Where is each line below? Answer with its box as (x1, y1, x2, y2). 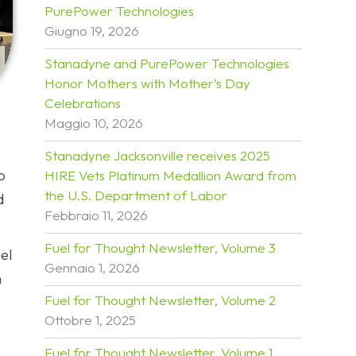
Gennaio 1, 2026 (44, 259, 140, 276)
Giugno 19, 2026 (44, 22, 139, 39)
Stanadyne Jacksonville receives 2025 (44, 147, 270, 164)
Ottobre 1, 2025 (44, 311, 136, 328)
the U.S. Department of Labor (44, 187, 227, 203)
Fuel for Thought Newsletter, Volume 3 (44, 239, 276, 256)
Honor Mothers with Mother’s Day (44, 75, 250, 91)
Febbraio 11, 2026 (44, 207, 148, 223)
